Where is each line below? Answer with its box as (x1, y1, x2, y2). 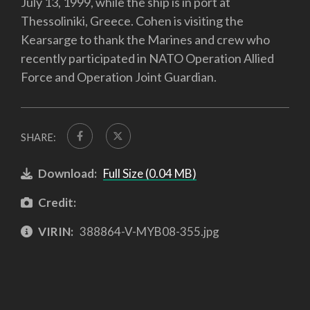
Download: (38, 166, 97, 181)
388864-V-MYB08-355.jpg (77, 224, 219, 239)
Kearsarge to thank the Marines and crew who (21, 32, 270, 48)
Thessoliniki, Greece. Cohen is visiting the (21, 13, 244, 29)
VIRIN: (38, 224, 73, 239)
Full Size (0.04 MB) (102, 166, 197, 181)
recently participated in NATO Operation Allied (21, 51, 274, 66)
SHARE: (21, 131, 56, 143)
